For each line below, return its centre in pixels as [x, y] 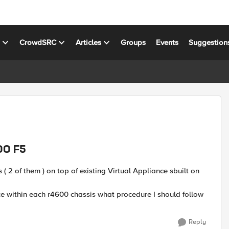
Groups [133, 42]
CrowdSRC [38, 42]
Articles [89, 42]
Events [167, 42]
